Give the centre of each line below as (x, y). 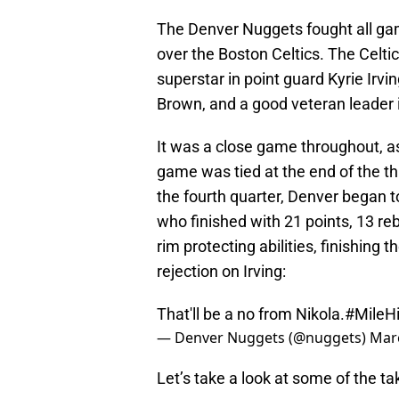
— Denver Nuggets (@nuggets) (263, 337)
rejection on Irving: (221, 271)
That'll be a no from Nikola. (251, 313)
